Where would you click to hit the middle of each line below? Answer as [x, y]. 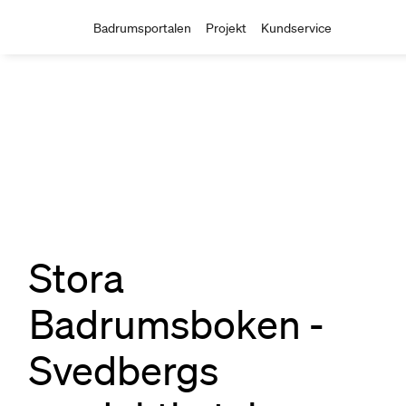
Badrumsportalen [142, 28]
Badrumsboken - [177, 324]
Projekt [226, 28]
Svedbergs [124, 370]
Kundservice [296, 28]
